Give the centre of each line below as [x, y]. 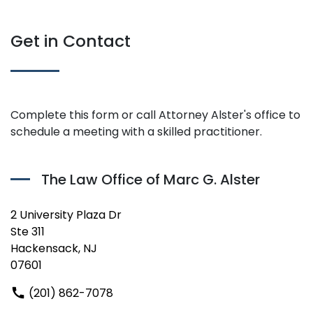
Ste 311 [28, 231]
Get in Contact [71, 41]
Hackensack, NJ [54, 248]
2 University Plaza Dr [66, 214]
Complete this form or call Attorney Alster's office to [155, 115]
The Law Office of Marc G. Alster [151, 179]
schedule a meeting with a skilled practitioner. [136, 132]
